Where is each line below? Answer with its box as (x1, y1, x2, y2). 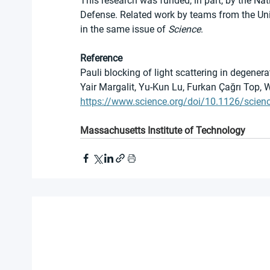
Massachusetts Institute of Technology (80, 124, 245, 136)
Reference (80, 52, 122, 64)
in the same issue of (80, 23, 168, 35)
